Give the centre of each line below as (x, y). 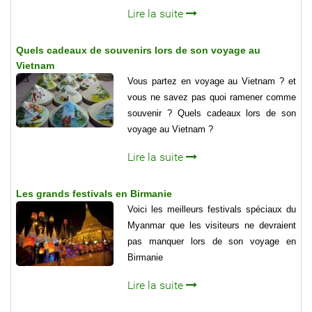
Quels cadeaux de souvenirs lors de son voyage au (138, 50)
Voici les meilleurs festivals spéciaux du (212, 209)
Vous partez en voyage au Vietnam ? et (212, 81)
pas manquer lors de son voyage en (212, 241)
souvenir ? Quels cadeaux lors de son (212, 113)
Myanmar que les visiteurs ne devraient (212, 225)
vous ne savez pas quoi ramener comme (212, 97)
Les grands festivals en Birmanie (94, 193)
